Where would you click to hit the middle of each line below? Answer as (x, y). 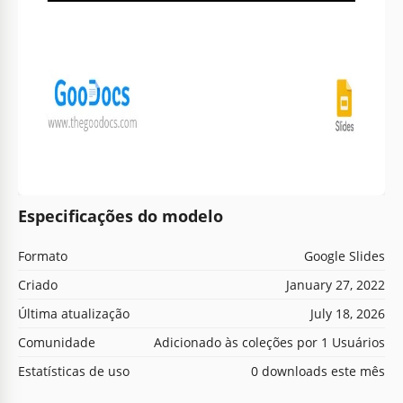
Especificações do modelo (121, 215)
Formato (43, 255)
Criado (38, 284)
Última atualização (74, 313)
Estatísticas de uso (74, 371)
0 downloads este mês (318, 371)
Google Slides (345, 255)
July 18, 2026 (348, 313)
